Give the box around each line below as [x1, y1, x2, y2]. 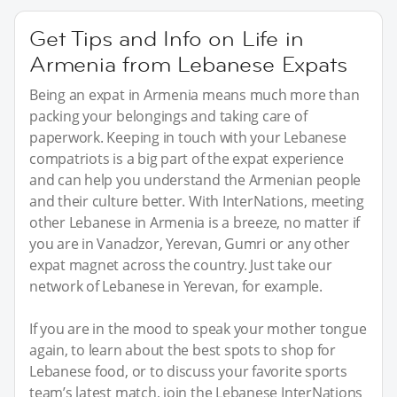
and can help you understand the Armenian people [29, 170, 362, 191]
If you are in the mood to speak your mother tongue [29, 319, 367, 339]
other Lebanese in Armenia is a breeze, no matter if [29, 213, 361, 233]
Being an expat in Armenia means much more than [29, 85, 360, 105]
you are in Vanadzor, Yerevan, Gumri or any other [29, 234, 350, 254]
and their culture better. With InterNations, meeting [29, 191, 365, 212]
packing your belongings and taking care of [29, 106, 307, 127]
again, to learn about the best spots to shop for [29, 340, 336, 361]
